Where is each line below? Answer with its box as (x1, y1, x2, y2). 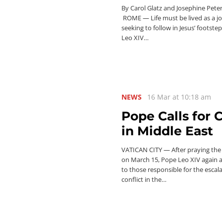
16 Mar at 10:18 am (147, 92, 212, 102)
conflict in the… (121, 175, 166, 184)
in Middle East (121, 123, 213, 138)
